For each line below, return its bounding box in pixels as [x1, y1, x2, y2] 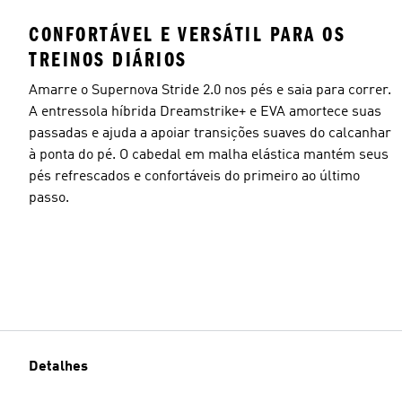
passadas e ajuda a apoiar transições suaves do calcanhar [29, 126, 391, 141]
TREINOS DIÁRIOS [29, 47, 188, 72]
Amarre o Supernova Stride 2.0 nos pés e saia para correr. [29, 83, 391, 98]
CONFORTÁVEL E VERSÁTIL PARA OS [29, 22, 345, 47]
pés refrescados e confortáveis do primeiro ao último [29, 169, 360, 184]
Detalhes [29, 360, 88, 374]
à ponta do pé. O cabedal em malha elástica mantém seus [29, 147, 389, 162]
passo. [29, 190, 69, 205]
